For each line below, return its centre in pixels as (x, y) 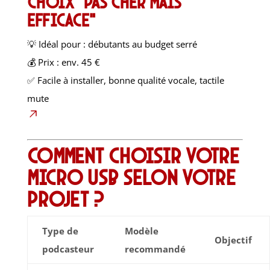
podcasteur (68, 249)
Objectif (233, 240)
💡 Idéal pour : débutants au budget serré (112, 44)
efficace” (61, 20)
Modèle (141, 231)
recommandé (155, 249)
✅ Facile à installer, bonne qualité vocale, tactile (125, 80)
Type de (60, 231)
